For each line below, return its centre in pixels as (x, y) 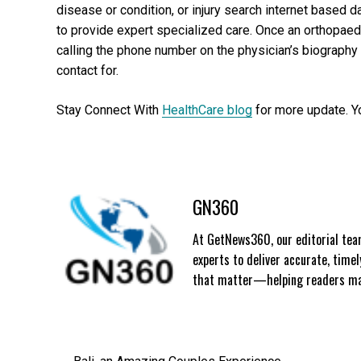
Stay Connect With (109, 110)
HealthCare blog (207, 110)
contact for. (87, 70)
